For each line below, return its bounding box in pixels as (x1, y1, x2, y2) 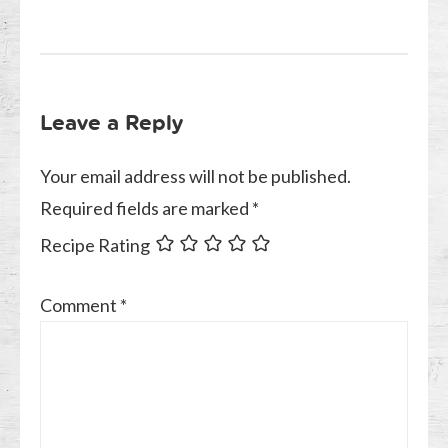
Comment (40, 294, 121, 317)
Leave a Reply (40, 110, 184, 136)
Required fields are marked (40, 197, 253, 220)
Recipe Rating (40, 234, 151, 257)
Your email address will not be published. (40, 165, 352, 188)
